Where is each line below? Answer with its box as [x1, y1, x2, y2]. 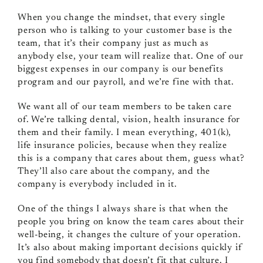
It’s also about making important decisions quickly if [17, 242, 242, 252]
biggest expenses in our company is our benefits [17, 64, 224, 74]
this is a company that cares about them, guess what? [17, 153, 245, 163]
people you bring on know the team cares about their [17, 217, 244, 227]
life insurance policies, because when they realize [17, 140, 227, 150]
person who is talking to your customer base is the [17, 25, 232, 35]
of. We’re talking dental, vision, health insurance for [17, 114, 241, 124]
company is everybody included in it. [17, 179, 177, 189]
